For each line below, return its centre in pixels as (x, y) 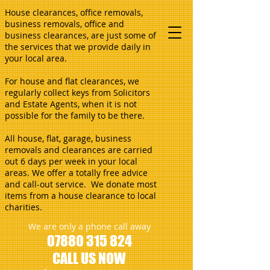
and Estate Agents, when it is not (71, 104)
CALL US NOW (89, 258)
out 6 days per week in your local (71, 161)
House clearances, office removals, (74, 12)
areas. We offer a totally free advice (76, 173)
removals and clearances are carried (79, 150)
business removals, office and (64, 24)
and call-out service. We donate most (81, 184)
